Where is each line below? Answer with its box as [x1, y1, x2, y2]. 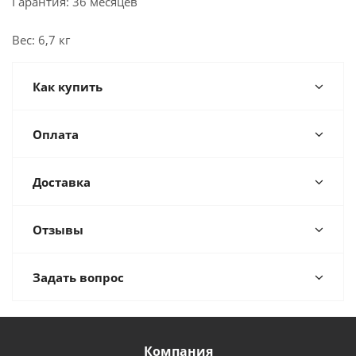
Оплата [33, 126, 79, 142]
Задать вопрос [33, 269, 124, 285]
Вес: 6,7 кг [12, 32, 70, 48]
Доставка [33, 174, 91, 190]
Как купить [33, 79, 103, 95]
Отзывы [33, 222, 83, 238]
